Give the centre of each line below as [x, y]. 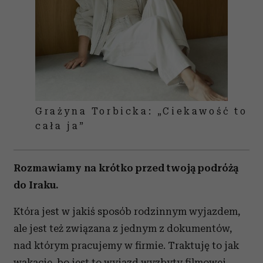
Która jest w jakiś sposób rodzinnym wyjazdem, [127, 211]
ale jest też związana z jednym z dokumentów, [123, 228]
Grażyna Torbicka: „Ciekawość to [141, 111]
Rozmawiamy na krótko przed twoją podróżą [126, 168]
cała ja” [60, 126]
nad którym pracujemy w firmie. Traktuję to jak [126, 245]
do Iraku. [36, 185]
